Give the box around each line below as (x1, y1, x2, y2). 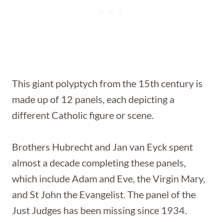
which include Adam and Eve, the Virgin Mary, (12, 172, 205, 184)
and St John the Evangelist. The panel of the (12, 188, 196, 200)
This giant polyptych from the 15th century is (12, 77, 203, 89)
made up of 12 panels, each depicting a (12, 93, 174, 105)
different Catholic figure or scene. (12, 109, 154, 121)
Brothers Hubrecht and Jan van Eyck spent (12, 141, 193, 153)
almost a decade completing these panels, (12, 157, 186, 168)
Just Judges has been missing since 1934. (12, 204, 187, 216)
